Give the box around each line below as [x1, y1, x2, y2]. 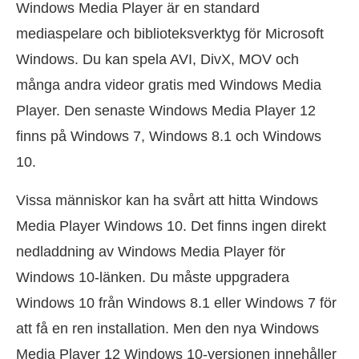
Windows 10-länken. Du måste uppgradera [16, 268, 289, 285]
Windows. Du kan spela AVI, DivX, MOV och [16, 50, 299, 67]
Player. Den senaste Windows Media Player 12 [16, 102, 316, 119]
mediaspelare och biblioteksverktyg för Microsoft [16, 25, 324, 42]
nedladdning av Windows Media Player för [16, 243, 285, 260]
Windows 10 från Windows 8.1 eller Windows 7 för [16, 294, 337, 311]
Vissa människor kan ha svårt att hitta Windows [16, 192, 318, 208]
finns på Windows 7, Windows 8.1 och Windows [16, 127, 321, 144]
